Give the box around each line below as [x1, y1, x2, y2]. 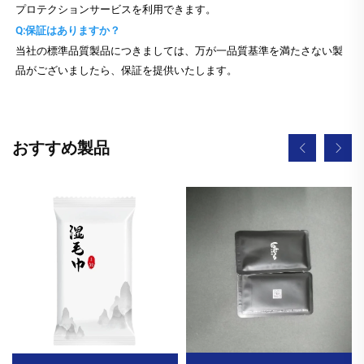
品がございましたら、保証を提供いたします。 [15, 64, 237, 77]
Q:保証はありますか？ [15, 24, 120, 37]
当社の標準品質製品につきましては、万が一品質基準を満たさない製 [15, 45, 343, 58]
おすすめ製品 [12, 138, 110, 158]
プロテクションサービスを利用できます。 [15, 3, 216, 16]
